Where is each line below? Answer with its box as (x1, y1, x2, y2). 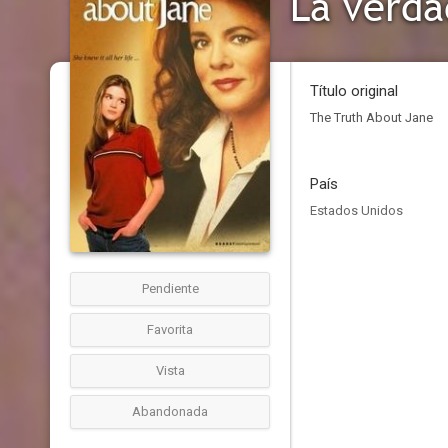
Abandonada (132, 404, 208, 419)
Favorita (147, 322, 193, 337)
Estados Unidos (310, 203, 403, 218)
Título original (310, 82, 398, 100)
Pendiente (141, 281, 199, 296)
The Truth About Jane (310, 110, 433, 125)
